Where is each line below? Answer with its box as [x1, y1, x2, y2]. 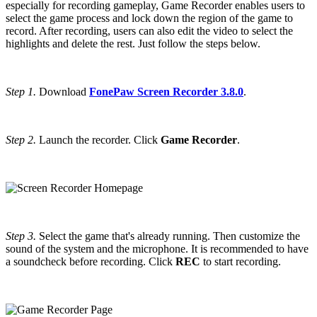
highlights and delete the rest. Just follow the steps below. [6, 37, 260, 50]
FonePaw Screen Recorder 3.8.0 [89, 85, 243, 98]
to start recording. [200, 255, 281, 267]
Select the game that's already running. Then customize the [36, 229, 300, 242]
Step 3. [6, 229, 36, 242]
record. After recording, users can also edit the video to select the [6, 24, 293, 37]
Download [36, 85, 89, 98]
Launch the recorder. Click [36, 133, 161, 146]
